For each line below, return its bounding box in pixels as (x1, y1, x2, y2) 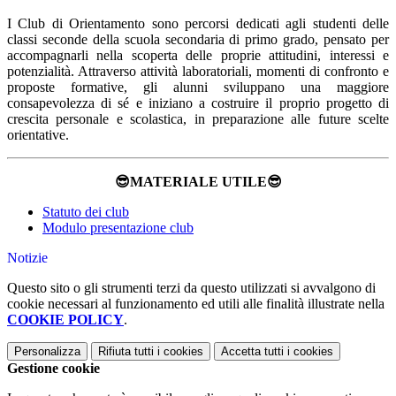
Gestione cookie (7, 361, 100, 377)
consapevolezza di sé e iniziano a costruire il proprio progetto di (7, 95, 389, 111)
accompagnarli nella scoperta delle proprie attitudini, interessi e (7, 48, 389, 64)
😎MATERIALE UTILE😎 (114, 174, 282, 190)
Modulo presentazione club (42, 220, 194, 236)
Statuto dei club (42, 204, 129, 220)
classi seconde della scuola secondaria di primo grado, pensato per (7, 32, 389, 48)
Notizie (7, 250, 48, 266)
